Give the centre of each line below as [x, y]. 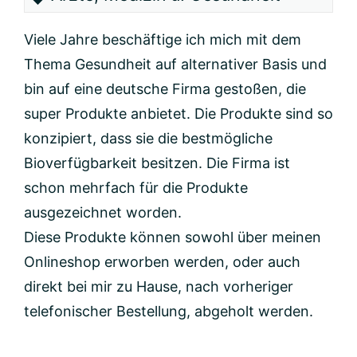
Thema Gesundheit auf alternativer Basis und [175, 64]
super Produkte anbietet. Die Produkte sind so [178, 114]
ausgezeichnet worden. [103, 212]
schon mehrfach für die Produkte [136, 188]
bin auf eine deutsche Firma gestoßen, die [165, 89]
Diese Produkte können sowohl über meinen [173, 237]
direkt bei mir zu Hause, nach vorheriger [159, 286]
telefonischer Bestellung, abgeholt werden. [169, 311]
